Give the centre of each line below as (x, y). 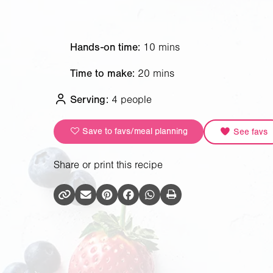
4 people (132, 100)
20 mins (156, 74)
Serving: (89, 100)
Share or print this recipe (108, 165)
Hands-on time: (105, 47)
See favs (249, 132)
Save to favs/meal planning (134, 131)
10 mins (161, 47)
